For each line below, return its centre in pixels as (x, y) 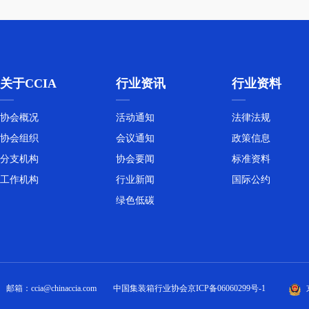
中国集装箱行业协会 (150, 289)
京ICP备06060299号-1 (227, 289)
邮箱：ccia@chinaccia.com (51, 289)
